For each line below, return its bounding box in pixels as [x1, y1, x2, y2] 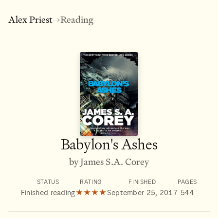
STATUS [36, 178, 59, 186]
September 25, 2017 [107, 188, 178, 198]
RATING [80, 178, 103, 186]
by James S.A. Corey [69, 155, 149, 169]
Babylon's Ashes [60, 133, 158, 156]
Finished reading [20, 188, 75, 198]
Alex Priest [8, 12, 53, 27]
